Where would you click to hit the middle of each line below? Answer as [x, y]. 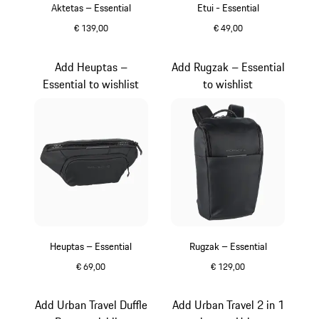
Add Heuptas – [91, 67]
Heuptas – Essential [91, 246]
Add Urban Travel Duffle [91, 304]
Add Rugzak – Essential [228, 67]
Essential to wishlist [91, 84]
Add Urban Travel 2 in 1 [228, 304]
